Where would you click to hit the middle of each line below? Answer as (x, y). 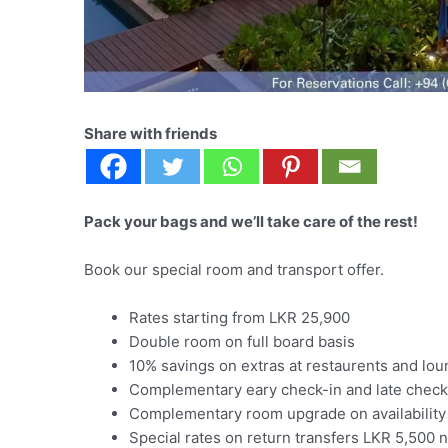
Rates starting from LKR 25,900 (240, 318)
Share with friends (151, 134)
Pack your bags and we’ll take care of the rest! (251, 222)
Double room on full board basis (242, 342)
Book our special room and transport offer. (234, 270)
